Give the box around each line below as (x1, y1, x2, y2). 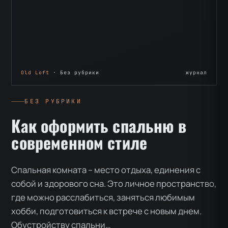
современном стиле (11, 130, 148, 155)
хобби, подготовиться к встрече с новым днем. (11, 205, 202, 217)
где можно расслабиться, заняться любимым (11, 191, 195, 204)
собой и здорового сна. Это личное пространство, (11, 178, 217, 190)
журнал (185, 69, 207, 76)
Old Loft (21, 69, 50, 76)
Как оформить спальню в (11, 113, 186, 138)
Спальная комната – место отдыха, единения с (11, 164, 201, 176)
